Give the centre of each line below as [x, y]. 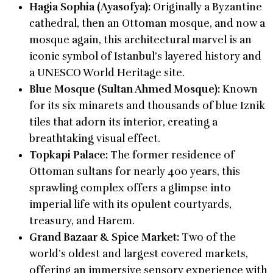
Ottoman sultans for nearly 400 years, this [135, 171]
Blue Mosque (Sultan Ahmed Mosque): [125, 89]
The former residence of [171, 155]
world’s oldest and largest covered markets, [139, 253]
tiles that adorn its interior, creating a [123, 122]
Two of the [207, 237]
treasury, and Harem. [82, 221]
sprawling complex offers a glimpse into [130, 188]
